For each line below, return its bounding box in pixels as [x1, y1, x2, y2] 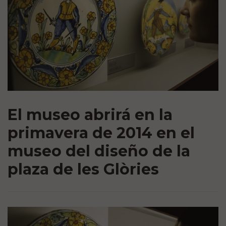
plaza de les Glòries [8, 159, 159, 179]
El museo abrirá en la [8, 105, 173, 124]
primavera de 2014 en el [8, 123, 195, 142]
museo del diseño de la [8, 141, 190, 160]
